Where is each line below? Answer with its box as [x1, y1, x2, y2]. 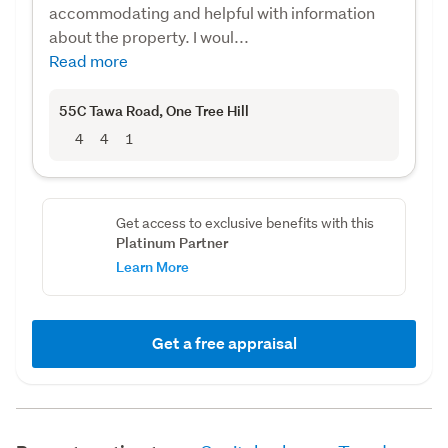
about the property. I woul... [49, 25, 249, 47]
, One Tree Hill [159, 100, 249, 120]
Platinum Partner [115, 232, 228, 252]
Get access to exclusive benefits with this [115, 213, 374, 232]
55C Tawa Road [59, 100, 159, 120]
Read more [49, 49, 128, 71]
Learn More [115, 256, 189, 276]
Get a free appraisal [151, 332, 297, 354]
